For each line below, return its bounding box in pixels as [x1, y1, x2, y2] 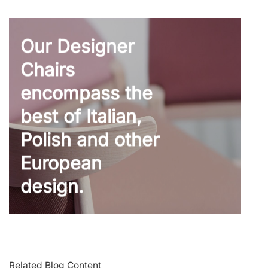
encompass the [20, 82, 153, 104]
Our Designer [20, 35, 135, 57]
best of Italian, [20, 105, 142, 127]
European [20, 152, 102, 174]
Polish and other [20, 129, 160, 151]
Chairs [20, 59, 75, 81]
